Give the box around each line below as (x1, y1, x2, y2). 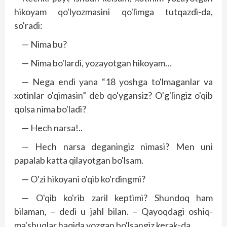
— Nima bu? (22, 38, 67, 50)
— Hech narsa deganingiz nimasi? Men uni (22, 140, 213, 152)
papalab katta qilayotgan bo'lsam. (14, 154, 143, 166)
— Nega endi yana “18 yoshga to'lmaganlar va (22, 75, 213, 87)
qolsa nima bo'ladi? (14, 103, 86, 115)
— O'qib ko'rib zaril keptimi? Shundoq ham (22, 192, 213, 203)
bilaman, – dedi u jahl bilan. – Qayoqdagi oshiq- (14, 205, 213, 217)
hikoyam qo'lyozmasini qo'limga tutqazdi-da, (14, 6, 213, 17)
